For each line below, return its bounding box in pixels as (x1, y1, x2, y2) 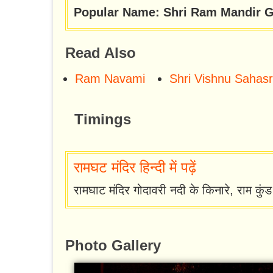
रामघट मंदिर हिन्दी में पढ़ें (74, 159, 196, 176)
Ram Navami (75, 72, 145, 86)
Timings (74, 111, 131, 128)
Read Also (65, 44, 136, 62)
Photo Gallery (65, 237, 161, 254)
